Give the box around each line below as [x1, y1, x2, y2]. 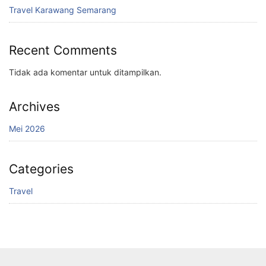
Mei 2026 [9, 123, 45, 134]
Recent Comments [9, 42, 117, 58]
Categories [9, 161, 74, 176]
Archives [9, 99, 60, 114]
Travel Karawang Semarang [9, 4, 116, 15]
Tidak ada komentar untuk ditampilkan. [9, 66, 161, 77]
